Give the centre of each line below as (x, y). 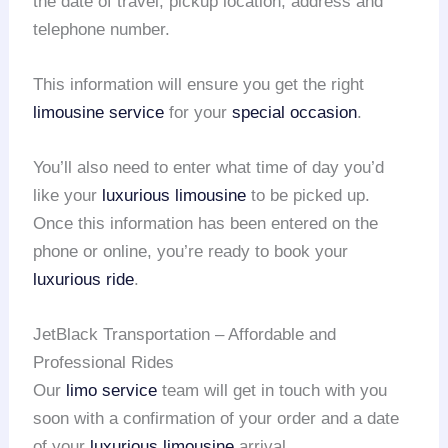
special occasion (295, 113)
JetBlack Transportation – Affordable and (185, 335)
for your (198, 113)
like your (68, 196)
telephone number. (102, 29)
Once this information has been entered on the (206, 224)
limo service (112, 391)
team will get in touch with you (272, 391)
